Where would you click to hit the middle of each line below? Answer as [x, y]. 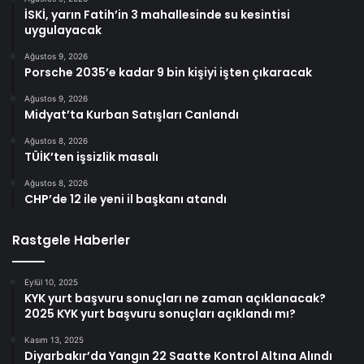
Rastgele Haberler [71, 240]
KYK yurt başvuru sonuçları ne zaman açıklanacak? [175, 298]
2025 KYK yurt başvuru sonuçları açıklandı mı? [160, 313]
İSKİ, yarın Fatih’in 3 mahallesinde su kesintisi [157, 14]
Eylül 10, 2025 [51, 282]
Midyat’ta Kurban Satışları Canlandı [132, 114]
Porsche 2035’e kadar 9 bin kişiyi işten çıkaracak [168, 72]
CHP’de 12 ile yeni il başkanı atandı [126, 199]
